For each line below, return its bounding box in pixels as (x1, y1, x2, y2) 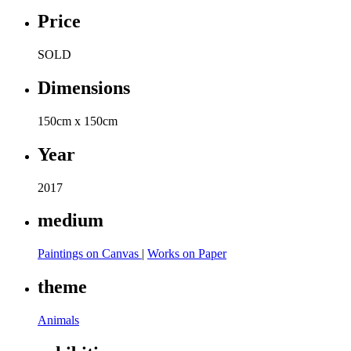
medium (38, 210, 103, 231)
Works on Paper (147, 247, 226, 261)
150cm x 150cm (38, 114, 118, 128)
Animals (38, 313, 79, 327)
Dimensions (38, 77, 130, 98)
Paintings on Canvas (38, 247, 142, 261)
